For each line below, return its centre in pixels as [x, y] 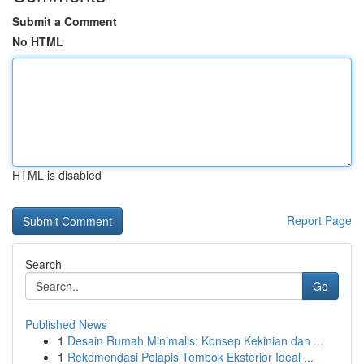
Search [43, 264]
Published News [66, 324]
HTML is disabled [57, 175]
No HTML [38, 41]
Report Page [319, 220]
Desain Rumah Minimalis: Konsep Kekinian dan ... [195, 340]
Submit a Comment [65, 21]
